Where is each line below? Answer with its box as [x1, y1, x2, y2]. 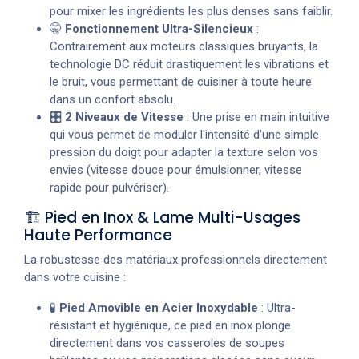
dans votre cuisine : [24, 269, 126, 284]
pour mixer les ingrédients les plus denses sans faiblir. [50, 3, 333, 18]
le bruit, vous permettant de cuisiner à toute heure [50, 74, 312, 89]
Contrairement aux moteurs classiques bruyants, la [50, 38, 318, 54]
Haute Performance [24, 224, 172, 246]
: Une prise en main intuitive [184, 109, 329, 124]
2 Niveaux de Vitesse [65, 109, 184, 124]
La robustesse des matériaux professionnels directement [24, 252, 327, 267]
